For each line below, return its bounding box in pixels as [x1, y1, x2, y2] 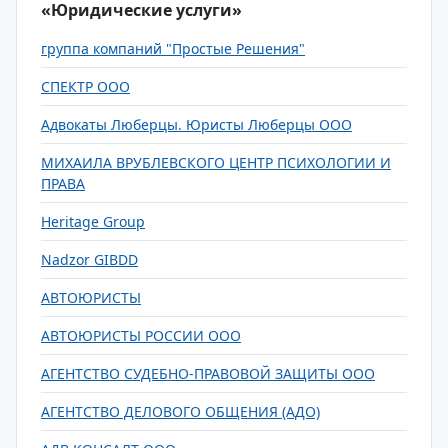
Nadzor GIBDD [41, 250, 138, 269]
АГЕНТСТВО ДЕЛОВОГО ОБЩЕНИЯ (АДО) [41, 402, 320, 421]
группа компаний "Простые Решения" [41, 39, 305, 58]
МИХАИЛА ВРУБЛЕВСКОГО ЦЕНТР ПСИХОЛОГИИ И [41, 153, 391, 172]
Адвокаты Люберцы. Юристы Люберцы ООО [41, 115, 352, 134]
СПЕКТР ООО [41, 77, 130, 96]
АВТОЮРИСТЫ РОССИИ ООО [41, 326, 241, 345]
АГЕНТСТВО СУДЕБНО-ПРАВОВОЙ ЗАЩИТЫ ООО [41, 364, 375, 383]
